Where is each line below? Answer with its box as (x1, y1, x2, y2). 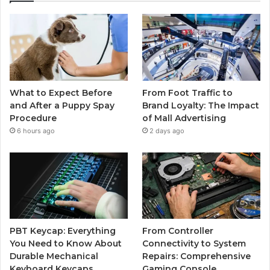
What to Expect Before (10, 87, 112, 98)
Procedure (10, 112, 57, 124)
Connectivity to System (142, 238, 246, 250)
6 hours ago (17, 126, 55, 135)
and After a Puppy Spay (10, 99, 115, 111)
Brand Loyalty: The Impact (142, 99, 260, 111)
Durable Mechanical (10, 251, 98, 262)
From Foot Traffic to (142, 87, 233, 98)
